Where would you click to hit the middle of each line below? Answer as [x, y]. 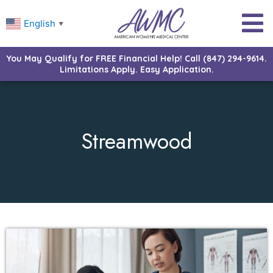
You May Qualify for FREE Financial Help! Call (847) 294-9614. [136, 58]
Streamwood [136, 142]
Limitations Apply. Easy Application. [136, 69]
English [40, 23]
